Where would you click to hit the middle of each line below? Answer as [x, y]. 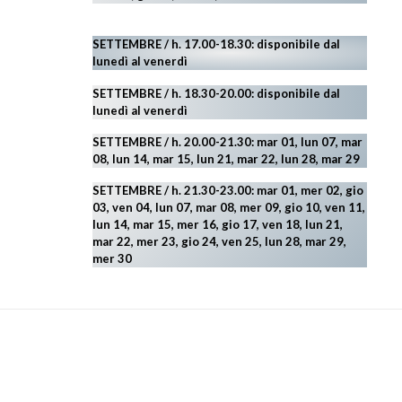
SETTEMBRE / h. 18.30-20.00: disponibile [207, 93]
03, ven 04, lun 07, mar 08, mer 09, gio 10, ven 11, [229, 208]
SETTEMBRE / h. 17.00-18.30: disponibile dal [217, 44]
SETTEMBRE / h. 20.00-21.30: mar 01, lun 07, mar [228, 141]
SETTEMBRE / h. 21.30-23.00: [175, 191]
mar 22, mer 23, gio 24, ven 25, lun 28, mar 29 [218, 242]
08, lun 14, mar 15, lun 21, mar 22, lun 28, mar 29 [227, 158]
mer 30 [113, 259]
